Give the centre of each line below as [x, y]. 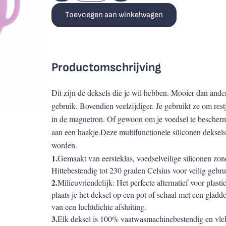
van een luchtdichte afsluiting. [99, 207]
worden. [64, 145]
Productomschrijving [106, 67]
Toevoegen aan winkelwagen [114, 15]
